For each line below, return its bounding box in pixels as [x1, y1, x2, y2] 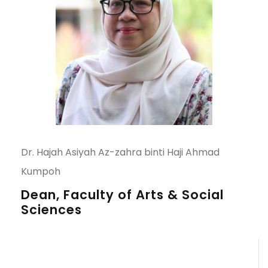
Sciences [21, 201, 82, 218]
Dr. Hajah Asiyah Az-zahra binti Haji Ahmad [21, 145, 220, 159]
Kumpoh [21, 165, 60, 178]
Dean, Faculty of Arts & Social [21, 186, 224, 203]
